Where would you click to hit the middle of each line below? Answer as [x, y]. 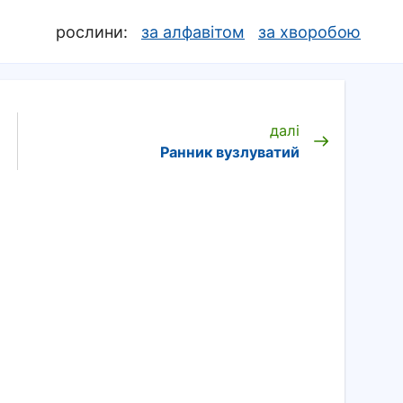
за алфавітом [193, 31]
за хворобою [309, 31]
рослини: [92, 31]
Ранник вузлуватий [230, 152]
